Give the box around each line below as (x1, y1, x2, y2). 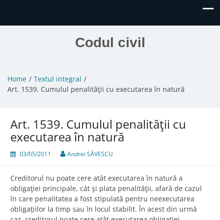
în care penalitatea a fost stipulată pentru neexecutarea (10, 194, 194, 204)
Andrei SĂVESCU (67, 150, 113, 159)
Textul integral (34, 74, 82, 84)
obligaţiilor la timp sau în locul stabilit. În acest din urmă (10, 204, 197, 214)
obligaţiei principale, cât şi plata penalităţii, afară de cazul (10, 184, 202, 193)
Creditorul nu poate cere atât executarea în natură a (10, 173, 183, 183)
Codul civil (75, 35, 145, 50)
